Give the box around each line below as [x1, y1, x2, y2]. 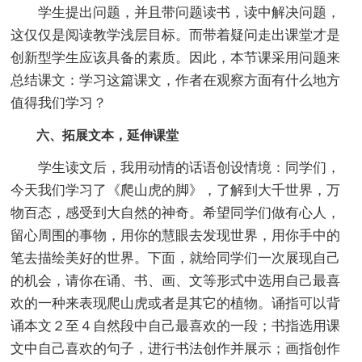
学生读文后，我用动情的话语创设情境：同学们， [11, 159, 341, 175]
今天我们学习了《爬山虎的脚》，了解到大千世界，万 [11, 182, 341, 198]
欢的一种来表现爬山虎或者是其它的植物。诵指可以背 [11, 295, 341, 311]
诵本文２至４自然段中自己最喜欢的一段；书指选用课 [11, 318, 341, 334]
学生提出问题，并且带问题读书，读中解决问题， [11, 4, 341, 20]
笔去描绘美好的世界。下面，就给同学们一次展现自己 [11, 250, 341, 266]
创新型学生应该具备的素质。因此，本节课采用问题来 [11, 49, 341, 65]
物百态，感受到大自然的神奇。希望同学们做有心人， [11, 204, 341, 221]
